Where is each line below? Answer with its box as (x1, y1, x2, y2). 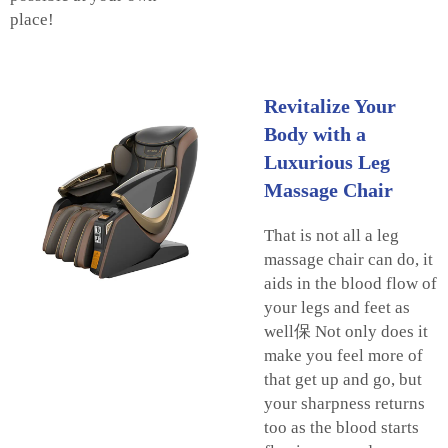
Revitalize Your (264, 94, 396, 117)
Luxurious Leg (264, 150, 390, 173)
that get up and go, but (264, 369, 422, 389)
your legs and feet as (264, 297, 410, 317)
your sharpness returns (264, 393, 425, 413)
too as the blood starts (264, 417, 419, 437)
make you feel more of (264, 345, 423, 365)
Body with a (264, 122, 366, 145)
